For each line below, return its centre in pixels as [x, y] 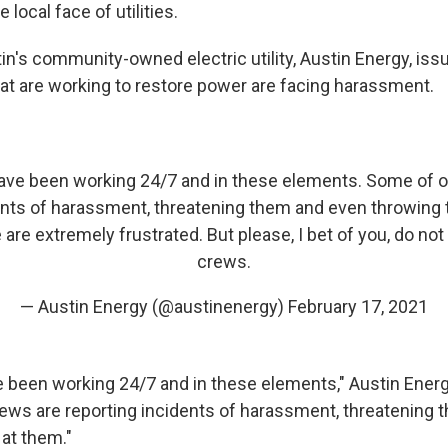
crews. [224, 261]
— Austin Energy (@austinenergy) [154, 306]
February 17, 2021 [358, 306]
